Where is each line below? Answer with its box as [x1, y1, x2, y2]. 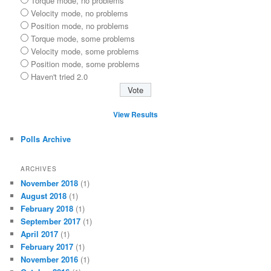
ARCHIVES [21, 164, 57, 173]
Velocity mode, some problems [31, 45, 140, 57]
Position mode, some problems [31, 57, 140, 70]
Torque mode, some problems [31, 32, 135, 44]
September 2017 [21, 215, 81, 227]
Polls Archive [21, 132, 71, 145]
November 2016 [21, 253, 79, 265]
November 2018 [21, 177, 79, 189]
